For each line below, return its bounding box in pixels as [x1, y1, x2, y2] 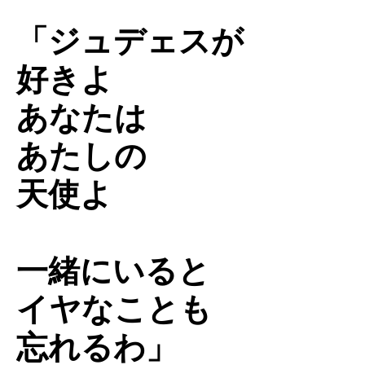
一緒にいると [16, 253, 210, 288]
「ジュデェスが [16, 23, 244, 59]
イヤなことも [16, 291, 212, 327]
